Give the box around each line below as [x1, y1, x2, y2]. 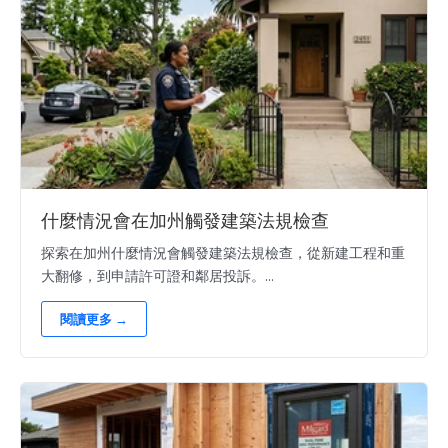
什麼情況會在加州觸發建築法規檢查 [41, 210, 329, 233]
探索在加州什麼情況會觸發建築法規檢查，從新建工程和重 [41, 243, 405, 263]
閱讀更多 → [60, 310, 128, 329]
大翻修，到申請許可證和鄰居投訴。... [41, 266, 274, 286]
